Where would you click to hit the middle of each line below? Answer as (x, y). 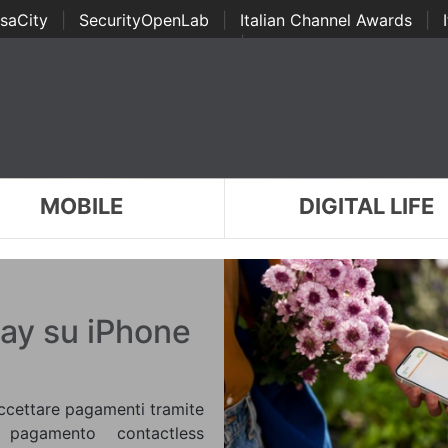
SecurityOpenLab (143, 20)
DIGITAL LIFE (367, 206)
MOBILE (81, 206)
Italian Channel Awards (325, 20)
